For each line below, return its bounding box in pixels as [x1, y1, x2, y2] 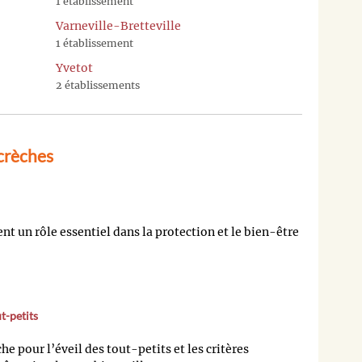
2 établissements [56, 79, 140, 92]
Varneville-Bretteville [56, 19, 181, 34]
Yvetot [56, 61, 93, 76]
